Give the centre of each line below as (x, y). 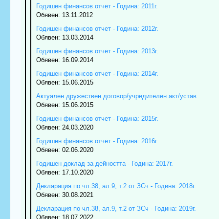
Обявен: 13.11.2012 (64, 15)
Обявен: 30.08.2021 (65, 195)
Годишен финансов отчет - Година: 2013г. (97, 51)
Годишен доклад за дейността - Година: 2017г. (104, 164)
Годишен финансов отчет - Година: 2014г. (97, 74)
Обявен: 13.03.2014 (65, 38)
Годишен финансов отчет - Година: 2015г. (97, 119)
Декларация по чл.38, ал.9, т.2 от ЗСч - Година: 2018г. (116, 186)
